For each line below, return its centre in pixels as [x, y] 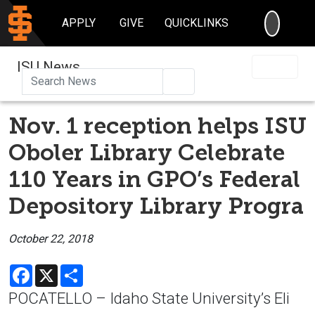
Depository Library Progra [156, 206]
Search [202, 80]
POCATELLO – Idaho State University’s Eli [149, 298]
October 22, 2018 [51, 238]
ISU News [49, 66]
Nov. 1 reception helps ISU [157, 126]
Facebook [57, 269]
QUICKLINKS [197, 23]
